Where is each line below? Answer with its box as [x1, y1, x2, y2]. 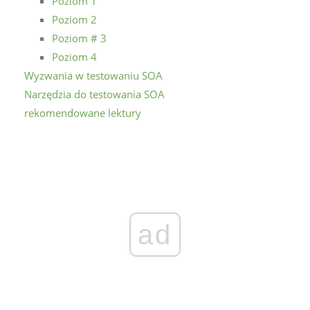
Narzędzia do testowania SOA [24, 86, 165, 101]
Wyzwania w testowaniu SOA [24, 68, 163, 82]
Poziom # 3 [52, 30, 107, 45]
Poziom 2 [52, 12, 97, 26]
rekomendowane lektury [24, 105, 141, 120]
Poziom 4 [52, 49, 97, 64]
